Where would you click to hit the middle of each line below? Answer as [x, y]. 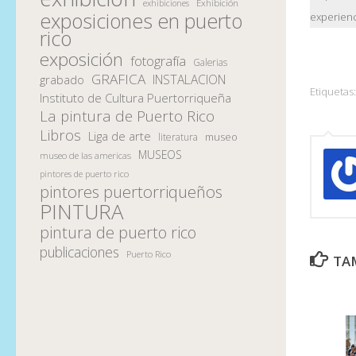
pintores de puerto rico [84, 173]
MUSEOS [160, 154]
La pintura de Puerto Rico [127, 115]
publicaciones [79, 252]
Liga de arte [120, 135]
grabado [62, 79]
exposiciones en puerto [141, 20]
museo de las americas [85, 155]
